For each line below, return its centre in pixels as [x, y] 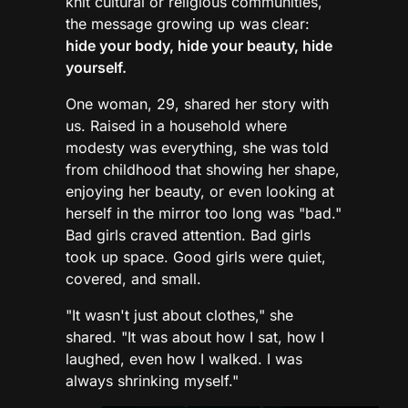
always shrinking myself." [152, 381]
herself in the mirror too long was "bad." [204, 214]
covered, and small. [133, 279]
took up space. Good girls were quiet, [196, 257]
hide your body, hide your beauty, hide [199, 46]
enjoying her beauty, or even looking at [200, 192]
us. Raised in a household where [176, 126]
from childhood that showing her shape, [203, 170]
